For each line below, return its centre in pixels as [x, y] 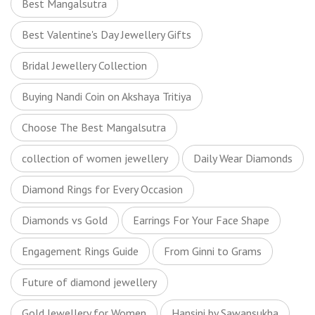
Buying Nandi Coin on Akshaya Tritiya [107, 96]
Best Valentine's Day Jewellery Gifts [107, 34]
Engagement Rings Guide [80, 251]
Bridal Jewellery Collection [84, 65]
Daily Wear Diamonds [243, 158]
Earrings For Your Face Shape [201, 220]
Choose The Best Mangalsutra [94, 127]
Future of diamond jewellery [89, 282]
